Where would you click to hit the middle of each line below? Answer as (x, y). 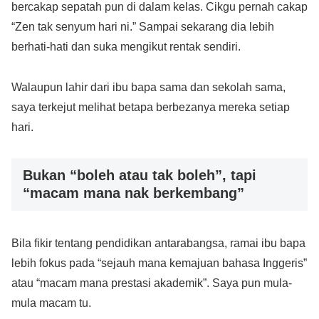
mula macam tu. (51, 303)
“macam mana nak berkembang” (134, 193)
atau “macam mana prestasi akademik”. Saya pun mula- (152, 283)
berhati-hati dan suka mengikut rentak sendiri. (126, 47)
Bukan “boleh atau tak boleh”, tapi (140, 176)
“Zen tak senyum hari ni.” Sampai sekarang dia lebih (143, 27)
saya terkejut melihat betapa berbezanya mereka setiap (151, 108)
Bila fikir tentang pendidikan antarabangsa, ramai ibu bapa (158, 244)
